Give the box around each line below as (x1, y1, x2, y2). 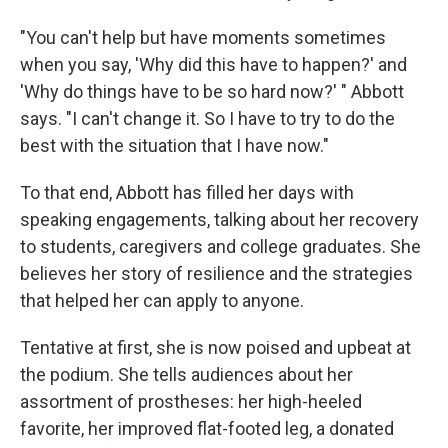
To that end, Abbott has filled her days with (20, 182, 354, 204)
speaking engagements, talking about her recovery (20, 209, 419, 231)
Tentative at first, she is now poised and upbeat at (20, 337, 411, 359)
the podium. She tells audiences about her (20, 364, 353, 386)
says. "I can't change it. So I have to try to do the (20, 108, 395, 130)
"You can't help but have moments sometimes (20, 27, 386, 49)
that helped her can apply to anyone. (20, 290, 304, 312)
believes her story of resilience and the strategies (20, 263, 413, 285)
